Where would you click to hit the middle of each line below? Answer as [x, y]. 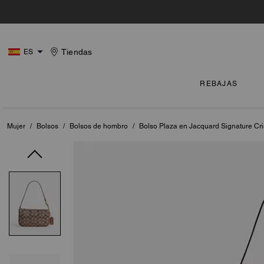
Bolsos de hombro [99, 126]
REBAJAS [219, 84]
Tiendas [77, 52]
